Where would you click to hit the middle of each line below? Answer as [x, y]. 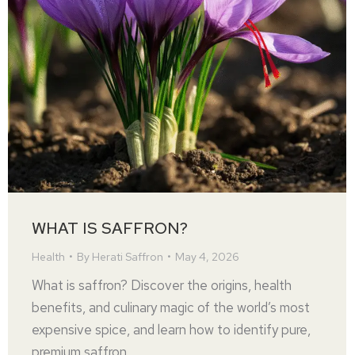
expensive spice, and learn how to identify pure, [171, 330]
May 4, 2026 [207, 257]
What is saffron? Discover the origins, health [162, 285]
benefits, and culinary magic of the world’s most [171, 307]
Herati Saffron [128, 257]
